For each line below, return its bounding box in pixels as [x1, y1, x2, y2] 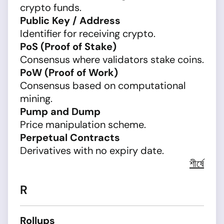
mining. [20, 92, 52, 105]
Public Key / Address [20, 14, 120, 27]
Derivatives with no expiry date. [20, 144, 164, 157]
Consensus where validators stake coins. [20, 53, 204, 66]
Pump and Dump [20, 105, 100, 118]
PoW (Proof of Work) [20, 66, 118, 79]
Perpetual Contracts [20, 131, 120, 144]
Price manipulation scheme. [20, 118, 146, 131]
